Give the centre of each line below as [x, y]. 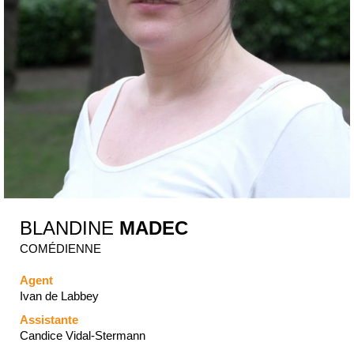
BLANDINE [70, 228]
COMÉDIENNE [60, 249]
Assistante [49, 320]
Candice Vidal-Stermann [83, 336]
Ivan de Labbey [59, 296]
